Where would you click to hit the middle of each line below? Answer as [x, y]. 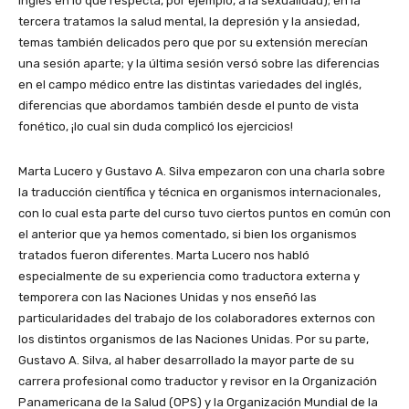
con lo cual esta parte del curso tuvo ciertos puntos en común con [204, 213]
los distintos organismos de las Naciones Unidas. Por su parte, [194, 339]
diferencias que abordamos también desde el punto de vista [189, 105]
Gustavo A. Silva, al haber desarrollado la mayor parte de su [186, 360]
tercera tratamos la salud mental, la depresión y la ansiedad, [189, 21]
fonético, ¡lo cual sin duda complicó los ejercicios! [156, 126]
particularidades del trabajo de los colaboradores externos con [197, 318]
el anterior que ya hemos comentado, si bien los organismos [188, 234]
